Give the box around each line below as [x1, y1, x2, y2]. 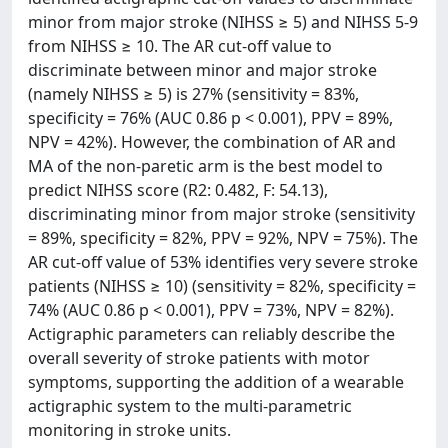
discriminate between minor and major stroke [28, 59, 377, 81]
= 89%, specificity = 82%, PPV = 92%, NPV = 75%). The [28, 227, 418, 249]
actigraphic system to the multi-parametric [28, 395, 352, 417]
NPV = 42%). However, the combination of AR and [28, 131, 396, 153]
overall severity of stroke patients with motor [28, 347, 370, 369]
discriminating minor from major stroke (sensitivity [28, 203, 415, 225]
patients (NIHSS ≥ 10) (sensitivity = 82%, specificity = [28, 275, 416, 297]
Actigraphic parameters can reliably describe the [28, 323, 395, 345]
